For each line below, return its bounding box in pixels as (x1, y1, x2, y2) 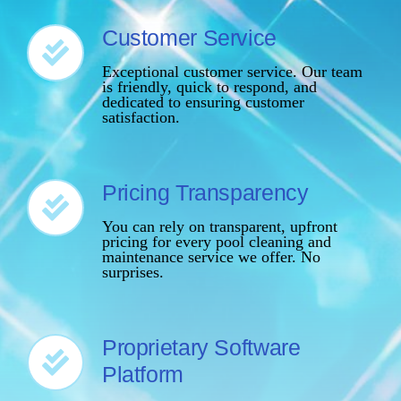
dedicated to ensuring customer (101, 93, 304, 112)
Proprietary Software (101, 335, 301, 361)
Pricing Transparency (101, 180, 309, 206)
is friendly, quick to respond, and (101, 78, 317, 97)
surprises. (101, 263, 164, 282)
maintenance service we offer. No (101, 248, 320, 267)
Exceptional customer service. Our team (101, 63, 363, 81)
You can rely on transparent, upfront (101, 218, 337, 236)
